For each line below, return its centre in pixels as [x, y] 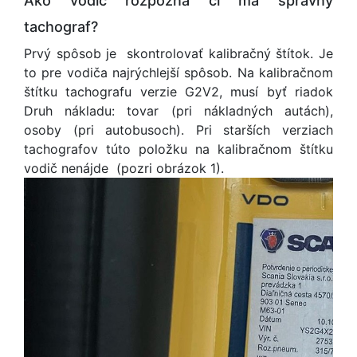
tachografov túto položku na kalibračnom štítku [178, 149]
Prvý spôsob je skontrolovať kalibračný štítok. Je [178, 53]
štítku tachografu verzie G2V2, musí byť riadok [178, 92]
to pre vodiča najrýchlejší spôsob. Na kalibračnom [178, 73]
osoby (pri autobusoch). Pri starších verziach [178, 130]
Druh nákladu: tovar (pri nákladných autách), [178, 111]
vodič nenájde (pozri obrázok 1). [124, 168]
